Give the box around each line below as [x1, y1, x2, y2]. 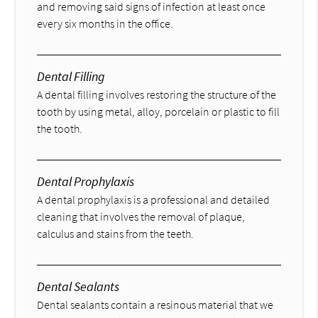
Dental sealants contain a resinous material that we [37, 297, 274, 312]
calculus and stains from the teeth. [37, 226, 194, 241]
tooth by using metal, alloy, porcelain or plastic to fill [37, 104, 280, 119]
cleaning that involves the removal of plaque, [37, 209, 246, 224]
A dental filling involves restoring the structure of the [37, 87, 277, 102]
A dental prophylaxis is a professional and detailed [37, 192, 270, 207]
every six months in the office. [37, 16, 174, 31]
